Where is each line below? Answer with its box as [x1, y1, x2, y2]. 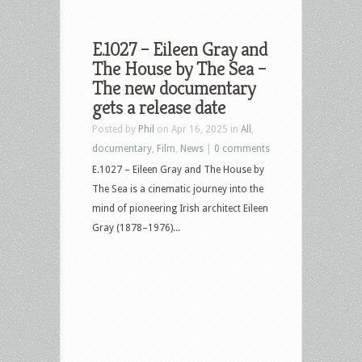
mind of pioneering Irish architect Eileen [92, 202, 268, 214]
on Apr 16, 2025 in [154, 123, 241, 135]
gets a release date [92, 95, 225, 120]
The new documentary [92, 75, 255, 100]
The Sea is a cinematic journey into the [92, 183, 263, 195]
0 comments [214, 142, 270, 154]
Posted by [92, 123, 138, 135]
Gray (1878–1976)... [92, 221, 180, 234]
